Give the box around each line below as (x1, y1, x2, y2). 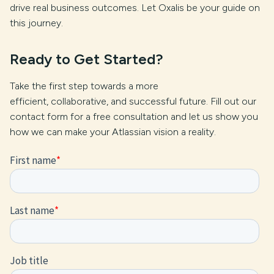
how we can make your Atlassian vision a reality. (10, 125, 216, 138)
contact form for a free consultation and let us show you (10, 110, 258, 122)
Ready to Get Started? (10, 50, 163, 68)
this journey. (10, 17, 63, 29)
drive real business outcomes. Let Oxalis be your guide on (10, 1, 260, 13)
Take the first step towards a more (10, 80, 158, 92)
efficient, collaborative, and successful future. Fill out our (10, 95, 256, 107)
